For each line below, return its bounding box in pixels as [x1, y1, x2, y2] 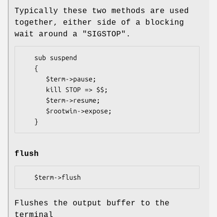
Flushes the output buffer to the [15, 199, 170, 208]
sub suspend [23, 53, 34, 62]
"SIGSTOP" [82, 30, 126, 39]
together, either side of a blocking [15, 18, 184, 27]
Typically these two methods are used [15, 6, 189, 15]
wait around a [15, 30, 82, 39]
